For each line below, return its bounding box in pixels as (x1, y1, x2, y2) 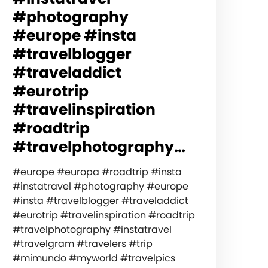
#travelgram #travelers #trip (12, 236, 153, 251)
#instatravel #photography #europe (12, 179, 188, 193)
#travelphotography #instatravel (12, 222, 172, 236)
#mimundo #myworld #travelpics (12, 251, 175, 265)
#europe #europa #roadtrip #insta (12, 165, 182, 179)
